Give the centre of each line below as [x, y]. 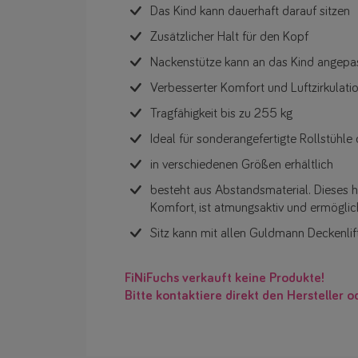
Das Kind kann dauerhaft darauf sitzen [250, 12]
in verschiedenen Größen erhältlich [242, 165]
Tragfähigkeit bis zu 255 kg [221, 114]
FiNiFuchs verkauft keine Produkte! [225, 279]
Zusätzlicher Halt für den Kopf [229, 38]
